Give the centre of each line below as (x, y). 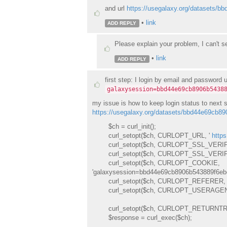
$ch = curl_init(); (124, 127)
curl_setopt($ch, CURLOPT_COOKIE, (156, 163)
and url (116, 8)
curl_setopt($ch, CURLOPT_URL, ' (152, 136)
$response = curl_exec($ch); (142, 218)
